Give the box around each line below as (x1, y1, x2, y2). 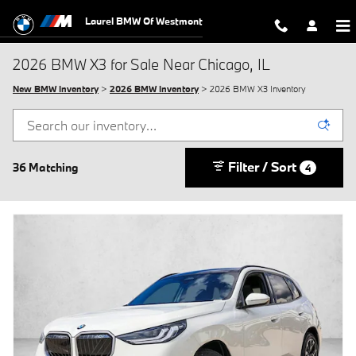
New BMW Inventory (13, 83, 99, 95)
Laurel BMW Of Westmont (85, 14, 203, 27)
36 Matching (13, 159, 79, 175)
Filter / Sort (227, 157, 296, 175)
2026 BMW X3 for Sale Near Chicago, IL (13, 55, 270, 74)
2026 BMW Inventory (110, 83, 199, 95)
